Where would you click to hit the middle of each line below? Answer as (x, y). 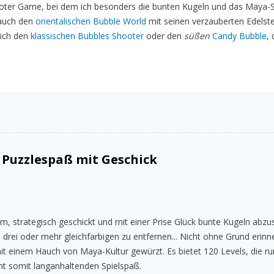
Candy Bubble (239, 35)
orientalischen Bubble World (91, 21)
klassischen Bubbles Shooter (87, 35)
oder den (164, 35)
